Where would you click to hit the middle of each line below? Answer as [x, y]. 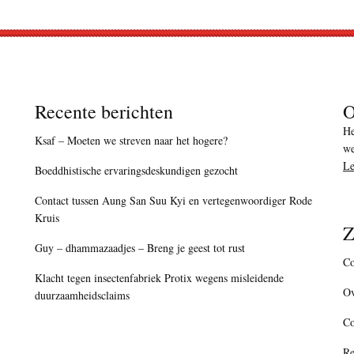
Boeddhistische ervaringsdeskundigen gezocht [136, 171]
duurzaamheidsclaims [82, 296]
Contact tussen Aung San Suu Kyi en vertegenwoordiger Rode [173, 201]
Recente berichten [104, 112]
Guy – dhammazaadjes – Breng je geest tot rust [140, 248]
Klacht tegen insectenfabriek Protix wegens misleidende [159, 278]
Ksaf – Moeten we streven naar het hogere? [131, 141]
